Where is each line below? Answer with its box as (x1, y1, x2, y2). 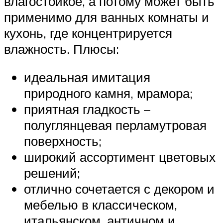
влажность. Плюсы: (4, 40, 119, 57)
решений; (24, 165, 80, 181)
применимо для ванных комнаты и (4, 8, 209, 25)
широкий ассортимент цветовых (24, 149, 216, 165)
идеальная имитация (24, 69, 150, 86)
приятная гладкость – (24, 101, 150, 117)
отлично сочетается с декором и (24, 181, 215, 197)
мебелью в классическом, (24, 197, 177, 213)
